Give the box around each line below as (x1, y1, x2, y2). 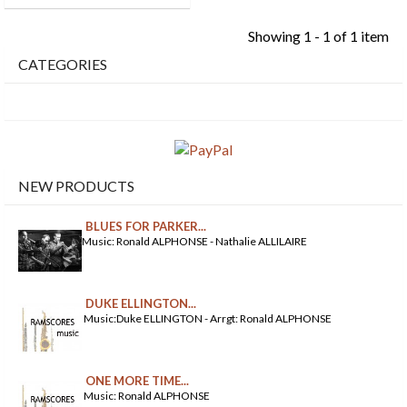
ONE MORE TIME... (85, 373, 189, 389)
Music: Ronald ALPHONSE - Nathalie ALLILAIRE (82, 234, 307, 249)
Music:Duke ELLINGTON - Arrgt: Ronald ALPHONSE (82, 312, 332, 326)
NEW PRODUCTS (18, 177, 134, 195)
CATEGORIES (18, 55, 107, 73)
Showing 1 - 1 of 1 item (248, 26, 389, 45)
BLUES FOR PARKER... (85, 219, 206, 234)
